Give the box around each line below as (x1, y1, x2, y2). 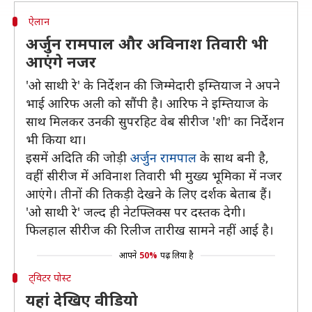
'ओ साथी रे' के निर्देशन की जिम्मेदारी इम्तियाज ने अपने (26, 77, 280, 93)
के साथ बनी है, (196, 149, 269, 166)
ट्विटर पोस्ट (28, 271, 71, 284)
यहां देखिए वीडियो (26, 289, 138, 310)
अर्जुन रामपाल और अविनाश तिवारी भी (26, 33, 268, 54)
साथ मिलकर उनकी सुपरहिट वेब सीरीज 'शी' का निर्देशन (26, 113, 284, 130)
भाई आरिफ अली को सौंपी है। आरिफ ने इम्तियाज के (26, 95, 268, 111)
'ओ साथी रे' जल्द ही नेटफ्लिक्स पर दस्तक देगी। (26, 203, 246, 220)
